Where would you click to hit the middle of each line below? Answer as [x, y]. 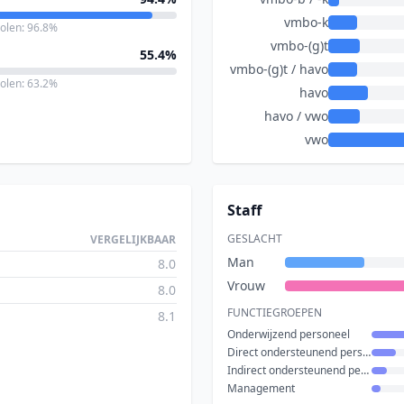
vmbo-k [306, 22]
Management [261, 388]
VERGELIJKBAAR [133, 239]
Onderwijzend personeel [289, 334]
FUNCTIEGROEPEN [275, 312]
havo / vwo [296, 116]
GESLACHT [255, 239]
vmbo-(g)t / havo [279, 69]
